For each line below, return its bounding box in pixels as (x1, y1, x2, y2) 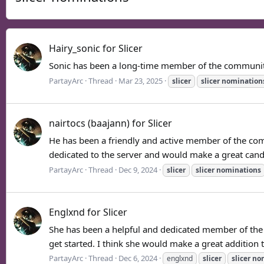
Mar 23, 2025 (118, 75, 163, 86)
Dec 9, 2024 (118, 164, 157, 175)
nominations (216, 164, 261, 175)
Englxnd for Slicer (49, 205, 127, 219)
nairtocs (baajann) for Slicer (49, 117, 172, 130)
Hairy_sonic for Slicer (49, 42, 143, 55)
